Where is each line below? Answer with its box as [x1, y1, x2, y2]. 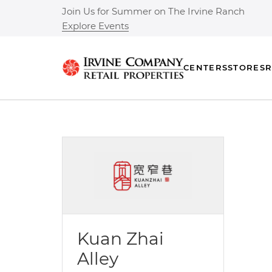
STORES [228, 63, 265, 73]
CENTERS [183, 63, 228, 73]
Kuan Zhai [77, 228, 164, 249]
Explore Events [62, 20, 129, 32]
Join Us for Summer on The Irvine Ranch [62, 5, 245, 17]
